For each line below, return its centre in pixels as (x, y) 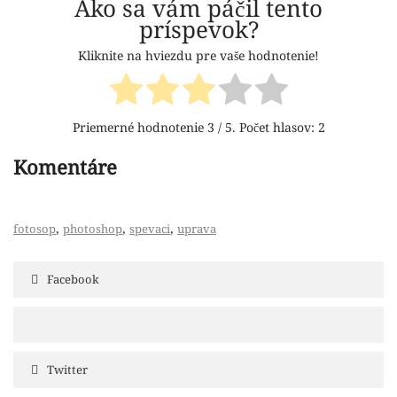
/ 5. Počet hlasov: (266, 127)
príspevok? (198, 29)
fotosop (35, 229)
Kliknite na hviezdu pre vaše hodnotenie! (198, 56)
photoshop (93, 229)
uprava (197, 229)
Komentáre (65, 167)
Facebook (73, 279)
